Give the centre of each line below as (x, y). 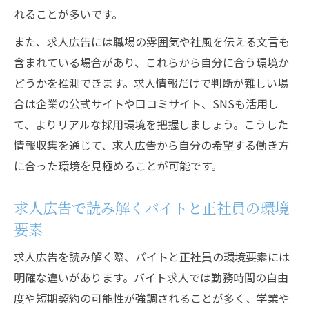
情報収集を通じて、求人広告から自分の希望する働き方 (151, 145)
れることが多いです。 (68, 14)
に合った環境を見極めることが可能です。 (118, 166)
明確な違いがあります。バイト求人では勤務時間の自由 (151, 277)
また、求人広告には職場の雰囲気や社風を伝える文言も (152, 41)
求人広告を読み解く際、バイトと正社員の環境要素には (152, 257)
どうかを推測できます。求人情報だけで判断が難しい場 (151, 83)
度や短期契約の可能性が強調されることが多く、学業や (152, 298)
